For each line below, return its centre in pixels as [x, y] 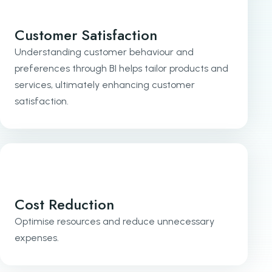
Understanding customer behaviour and [104, 52]
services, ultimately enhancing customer [105, 84]
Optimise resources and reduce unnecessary [114, 221]
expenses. [37, 237]
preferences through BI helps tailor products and [121, 68]
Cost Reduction [64, 204]
